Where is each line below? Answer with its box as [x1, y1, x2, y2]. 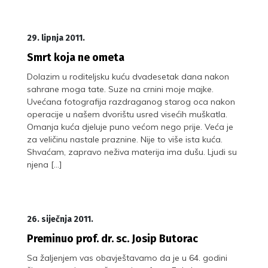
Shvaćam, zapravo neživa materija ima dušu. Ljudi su [27, 146, 237, 157]
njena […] [27, 159, 62, 170]
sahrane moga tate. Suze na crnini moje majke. [27, 83, 214, 95]
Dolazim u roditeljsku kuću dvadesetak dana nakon [27, 71, 229, 82]
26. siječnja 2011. [27, 214, 93, 224]
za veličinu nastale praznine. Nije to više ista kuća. [27, 133, 223, 145]
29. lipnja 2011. [27, 32, 85, 43]
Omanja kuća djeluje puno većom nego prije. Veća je [27, 121, 233, 132]
